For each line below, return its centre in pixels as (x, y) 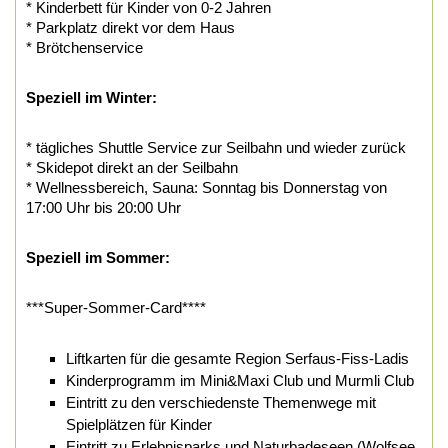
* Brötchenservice (84, 47)
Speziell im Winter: (91, 97)
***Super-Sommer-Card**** (118, 307)
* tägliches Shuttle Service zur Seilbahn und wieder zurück (216, 147)
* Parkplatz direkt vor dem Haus (130, 27)
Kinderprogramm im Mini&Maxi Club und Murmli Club (240, 380)
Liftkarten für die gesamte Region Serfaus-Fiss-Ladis (237, 358)
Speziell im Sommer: (98, 257)
